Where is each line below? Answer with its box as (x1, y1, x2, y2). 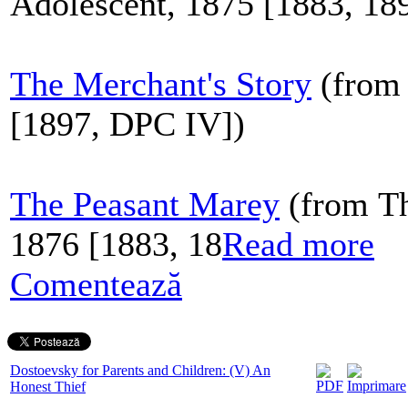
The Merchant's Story (10, 64, 311, 103)
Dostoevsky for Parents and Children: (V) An (10, 362, 270, 378)
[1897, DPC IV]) (10, 104, 245, 143)
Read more (222, 224, 374, 263)
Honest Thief (10, 378, 86, 394)
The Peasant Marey (10, 184, 280, 223)
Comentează (10, 264, 182, 303)
